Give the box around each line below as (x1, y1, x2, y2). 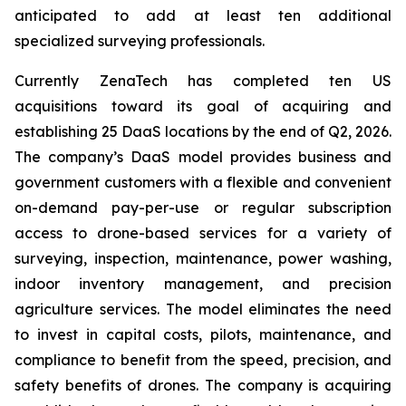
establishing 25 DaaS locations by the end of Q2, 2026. (14, 122, 391, 140)
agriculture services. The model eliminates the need (14, 300, 391, 318)
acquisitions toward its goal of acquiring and (14, 97, 391, 115)
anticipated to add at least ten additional (14, 6, 391, 24)
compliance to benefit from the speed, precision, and (14, 351, 391, 369)
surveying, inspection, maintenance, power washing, (14, 249, 391, 267)
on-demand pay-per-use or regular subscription (14, 198, 391, 217)
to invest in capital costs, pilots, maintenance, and (14, 325, 391, 343)
